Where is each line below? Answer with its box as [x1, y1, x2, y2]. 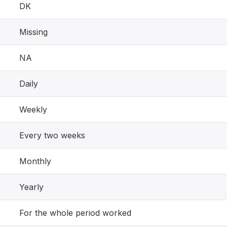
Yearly [19, 181, 44, 192]
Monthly [19, 156, 51, 166]
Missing [19, 26, 48, 37]
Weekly [19, 104, 47, 115]
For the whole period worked [19, 207, 131, 218]
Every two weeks [19, 130, 85, 140]
